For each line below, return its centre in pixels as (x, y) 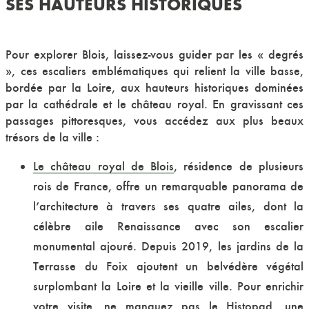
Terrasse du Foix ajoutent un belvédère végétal (168, 266)
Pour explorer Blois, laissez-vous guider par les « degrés (154, 54)
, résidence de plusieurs (239, 166)
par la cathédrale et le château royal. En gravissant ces (154, 104)
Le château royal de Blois (104, 166)
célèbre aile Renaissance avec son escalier (168, 226)
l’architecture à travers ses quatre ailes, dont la (168, 206)
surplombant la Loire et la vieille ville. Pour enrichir (168, 286)
